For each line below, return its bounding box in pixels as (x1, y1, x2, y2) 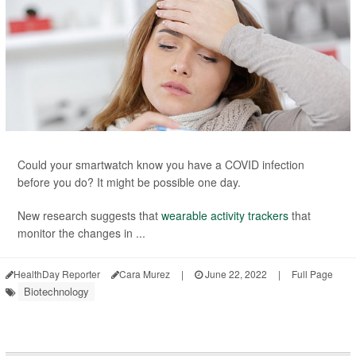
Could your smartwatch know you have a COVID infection (17, 157, 304, 173)
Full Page (292, 267, 333, 281)
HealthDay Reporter (14, 267, 100, 281)
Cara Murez (119, 267, 170, 281)
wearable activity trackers (161, 207, 288, 224)
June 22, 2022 (203, 267, 267, 281)
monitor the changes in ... (17, 225, 145, 242)
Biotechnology (24, 284, 89, 300)
